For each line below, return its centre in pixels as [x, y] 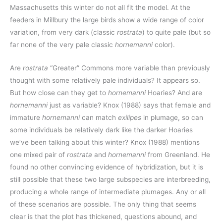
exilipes [131, 117]
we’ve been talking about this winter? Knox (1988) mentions [105, 142]
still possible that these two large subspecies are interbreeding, [110, 179]
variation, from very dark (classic [63, 32]
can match [100, 117]
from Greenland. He [179, 154]
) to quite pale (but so [176, 32]
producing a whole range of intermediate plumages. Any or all [108, 192]
